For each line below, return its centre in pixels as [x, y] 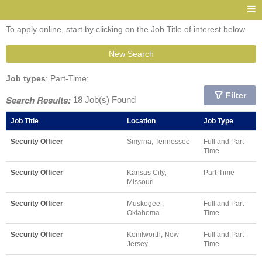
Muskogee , [145, 203]
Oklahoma [143, 213]
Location [141, 121]
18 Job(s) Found [103, 100]
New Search [131, 54]
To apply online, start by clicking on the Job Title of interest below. [126, 29]
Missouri [140, 182]
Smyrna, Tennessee [158, 141]
